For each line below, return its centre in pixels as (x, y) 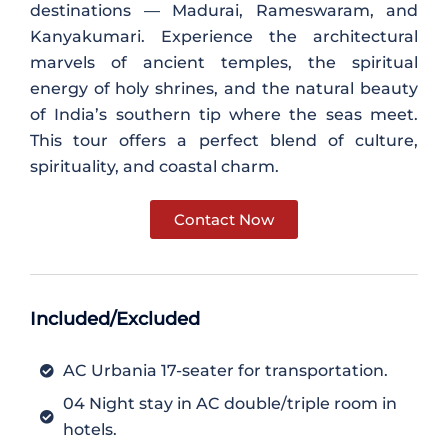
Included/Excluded (115, 319)
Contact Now (224, 219)
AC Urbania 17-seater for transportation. (225, 370)
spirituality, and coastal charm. (154, 166)
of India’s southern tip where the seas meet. (224, 114)
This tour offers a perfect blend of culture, (224, 140)
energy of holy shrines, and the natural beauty (224, 88)
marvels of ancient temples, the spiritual (224, 62)
